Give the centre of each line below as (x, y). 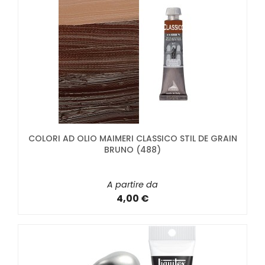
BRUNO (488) (132, 149)
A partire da (132, 184)
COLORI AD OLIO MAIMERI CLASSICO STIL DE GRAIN (132, 138)
